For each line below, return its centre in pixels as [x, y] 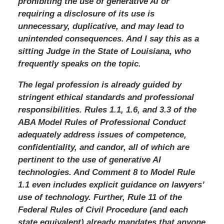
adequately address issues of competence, [102, 134]
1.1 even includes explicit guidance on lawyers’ [111, 184]
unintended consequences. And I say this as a [108, 38]
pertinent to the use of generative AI [89, 159]
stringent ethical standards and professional [106, 97]
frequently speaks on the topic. [79, 63]
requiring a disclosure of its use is [86, 13]
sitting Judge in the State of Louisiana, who [104, 51]
